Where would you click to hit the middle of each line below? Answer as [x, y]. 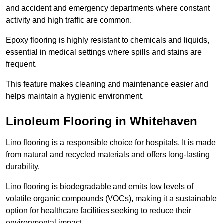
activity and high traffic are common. [69, 20]
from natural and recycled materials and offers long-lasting [108, 155]
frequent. [22, 64]
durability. [23, 167]
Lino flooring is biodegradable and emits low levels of [100, 187]
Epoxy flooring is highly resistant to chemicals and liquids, [108, 40]
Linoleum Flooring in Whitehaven [102, 121]
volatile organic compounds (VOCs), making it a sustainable [111, 199]
